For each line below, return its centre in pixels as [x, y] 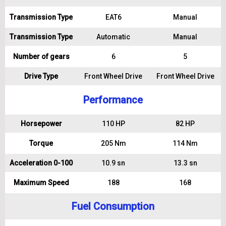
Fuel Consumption [113, 206]
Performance [113, 100]
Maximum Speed [41, 183]
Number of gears [41, 56]
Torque [41, 143]
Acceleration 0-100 [41, 163]
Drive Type [41, 76]
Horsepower [41, 124]
